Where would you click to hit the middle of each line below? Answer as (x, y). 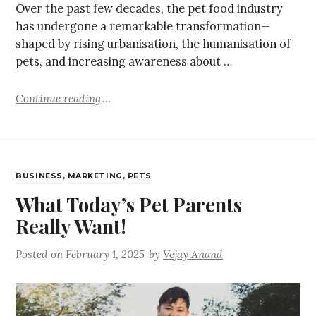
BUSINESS (39, 176)
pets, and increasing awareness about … (124, 62)
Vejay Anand (193, 255)
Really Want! (71, 226)
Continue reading (59, 98)
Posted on (41, 255)
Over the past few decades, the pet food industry (150, 9)
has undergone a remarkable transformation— (143, 26)
